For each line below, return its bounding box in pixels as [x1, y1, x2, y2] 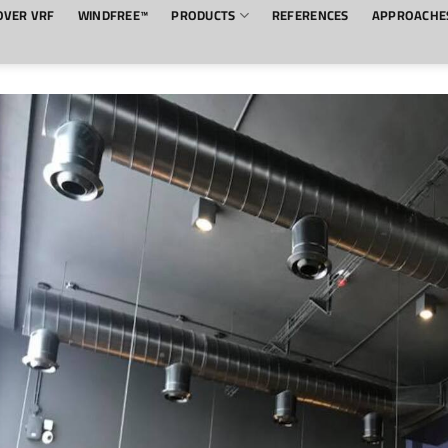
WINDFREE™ [77, 2, 149, 27]
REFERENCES [271, 2, 349, 27]
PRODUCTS [171, 2, 236, 27]
